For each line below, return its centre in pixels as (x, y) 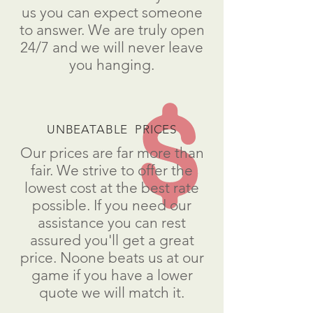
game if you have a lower (112, 275)
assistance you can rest (112, 223)
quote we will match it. (112, 292)
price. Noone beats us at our (112, 257)
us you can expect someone (112, 12)
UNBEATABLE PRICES (112, 129)
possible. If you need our (112, 205)
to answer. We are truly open (112, 30)
